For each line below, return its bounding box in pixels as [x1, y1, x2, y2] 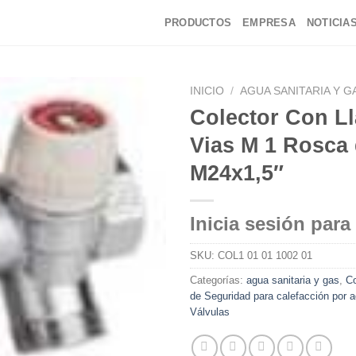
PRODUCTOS [164, 16, 232, 29]
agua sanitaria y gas [246, 273, 339, 286]
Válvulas [190, 305, 230, 318]
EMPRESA [242, 16, 296, 29]
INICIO [190, 85, 224, 97]
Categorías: [190, 273, 246, 286]
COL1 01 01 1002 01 [218, 249, 312, 261]
